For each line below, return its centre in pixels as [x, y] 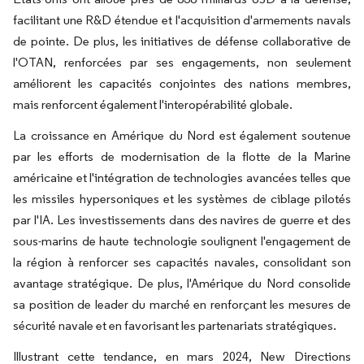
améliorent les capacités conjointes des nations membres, [182, 84]
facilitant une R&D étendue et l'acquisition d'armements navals [182, 20]
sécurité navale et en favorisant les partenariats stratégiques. [175, 326]
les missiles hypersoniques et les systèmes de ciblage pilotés [182, 199]
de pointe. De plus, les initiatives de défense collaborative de [182, 41]
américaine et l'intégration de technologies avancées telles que [182, 178]
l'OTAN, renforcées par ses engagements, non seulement [182, 63]
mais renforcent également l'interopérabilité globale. [153, 105]
